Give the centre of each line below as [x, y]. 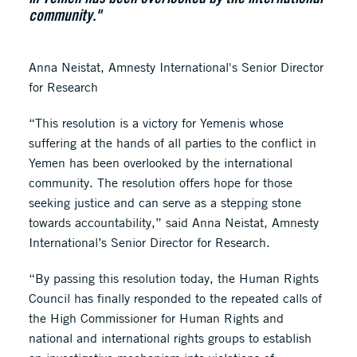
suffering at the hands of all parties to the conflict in [172, 143]
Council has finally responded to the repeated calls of [175, 298]
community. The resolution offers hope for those [160, 182]
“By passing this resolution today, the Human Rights [173, 278]
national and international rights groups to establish [170, 338]
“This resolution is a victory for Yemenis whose [156, 123]
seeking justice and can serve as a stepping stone [165, 202]
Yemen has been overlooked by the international [160, 163]
